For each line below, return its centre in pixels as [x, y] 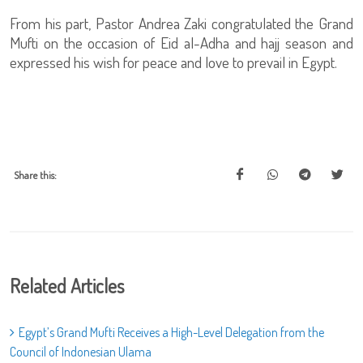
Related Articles [67, 286]
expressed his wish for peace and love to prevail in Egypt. [173, 62]
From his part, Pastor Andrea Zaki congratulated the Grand [181, 23]
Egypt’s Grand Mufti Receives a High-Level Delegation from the [171, 333]
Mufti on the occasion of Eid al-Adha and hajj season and [181, 43]
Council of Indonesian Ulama [81, 352]
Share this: [35, 175]
